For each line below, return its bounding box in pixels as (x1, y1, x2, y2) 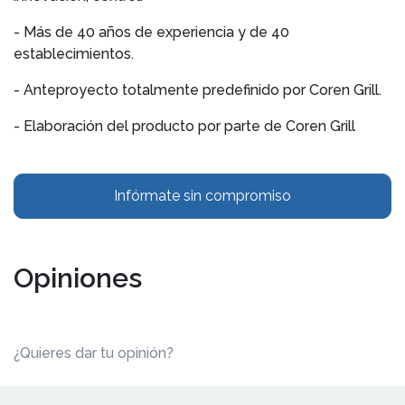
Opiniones (14, 262, 142, 294)
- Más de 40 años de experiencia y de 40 (14, 24, 289, 41)
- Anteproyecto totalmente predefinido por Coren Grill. (14, 81, 381, 99)
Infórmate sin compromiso (114, 187, 291, 204)
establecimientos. (14, 45, 134, 62)
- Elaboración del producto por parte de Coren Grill (14, 118, 355, 135)
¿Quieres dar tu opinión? (14, 344, 174, 362)
